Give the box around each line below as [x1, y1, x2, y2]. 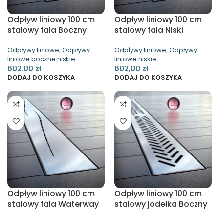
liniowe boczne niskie [7, 54, 75, 64]
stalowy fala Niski [114, 24, 183, 36]
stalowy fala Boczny [7, 24, 87, 36]
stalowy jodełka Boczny [114, 198, 207, 210]
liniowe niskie [114, 54, 156, 64]
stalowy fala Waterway [7, 198, 99, 210]
